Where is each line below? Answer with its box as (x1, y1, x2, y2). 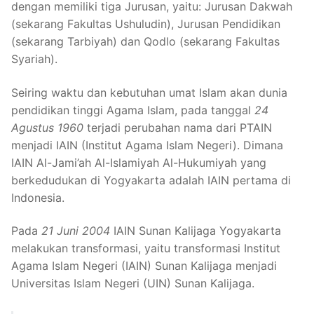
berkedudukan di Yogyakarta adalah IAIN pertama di (11, 172, 291, 187)
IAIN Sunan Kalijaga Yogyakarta (110, 224, 281, 238)
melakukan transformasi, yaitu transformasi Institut (11, 241, 280, 256)
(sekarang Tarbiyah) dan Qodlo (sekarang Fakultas (11, 34, 280, 48)
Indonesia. (11, 190, 64, 205)
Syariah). (11, 51, 57, 66)
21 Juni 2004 (41, 224, 110, 238)
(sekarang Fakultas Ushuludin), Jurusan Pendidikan (11, 16, 280, 31)
